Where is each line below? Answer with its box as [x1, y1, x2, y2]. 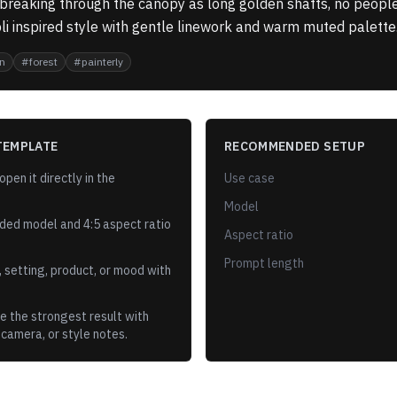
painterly [82, 55, 123, 68]
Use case [224, 170, 275, 186]
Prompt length [224, 255, 304, 271]
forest [29, 55, 58, 68]
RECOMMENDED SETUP [224, 138, 365, 154]
